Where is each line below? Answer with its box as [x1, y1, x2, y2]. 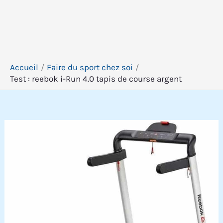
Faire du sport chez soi [47, 62, 133, 72]
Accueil [10, 62, 38, 72]
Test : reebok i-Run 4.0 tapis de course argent [10, 74, 182, 84]
